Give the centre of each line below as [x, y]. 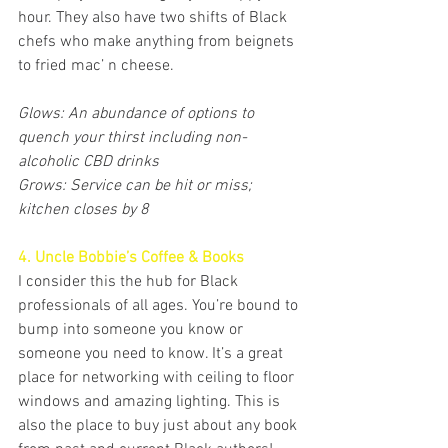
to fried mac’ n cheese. [98, 66]
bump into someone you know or [132, 330]
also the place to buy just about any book [159, 426]
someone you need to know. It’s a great [152, 354]
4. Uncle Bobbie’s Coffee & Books [131, 258]
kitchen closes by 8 [83, 210]
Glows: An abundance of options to [138, 114]
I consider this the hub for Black [130, 282]
